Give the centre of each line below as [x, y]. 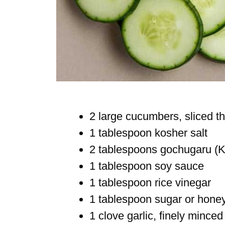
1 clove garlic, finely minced [156, 215]
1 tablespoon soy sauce [147, 166]
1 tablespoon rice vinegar [150, 182]
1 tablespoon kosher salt [148, 133]
